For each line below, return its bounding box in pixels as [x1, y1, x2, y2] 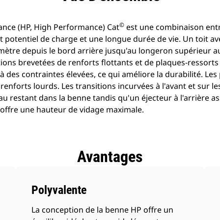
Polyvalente [31, 183, 87, 197]
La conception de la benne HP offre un [31, 204, 174, 215]
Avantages [77, 147, 143, 166]
